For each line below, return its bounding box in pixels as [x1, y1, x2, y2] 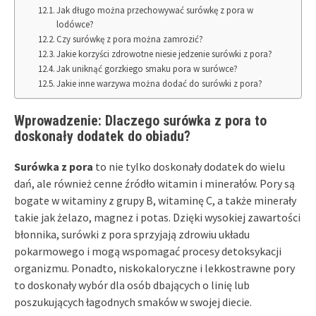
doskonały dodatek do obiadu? [14, 127, 190, 145]
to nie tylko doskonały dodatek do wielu [93, 159, 285, 174]
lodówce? [56, 18, 95, 30]
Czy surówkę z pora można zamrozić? [56, 32, 204, 45]
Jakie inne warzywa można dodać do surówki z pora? [56, 77, 263, 90]
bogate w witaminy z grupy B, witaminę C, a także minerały [14, 193, 296, 207]
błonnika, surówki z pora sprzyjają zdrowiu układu [14, 226, 250, 241]
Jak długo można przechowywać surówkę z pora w [56, 4, 254, 16]
